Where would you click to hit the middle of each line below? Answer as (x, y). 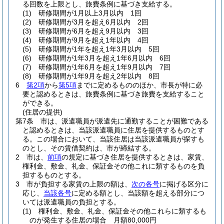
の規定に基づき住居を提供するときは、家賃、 (135, 157)
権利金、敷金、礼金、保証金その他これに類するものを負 (113, 166)
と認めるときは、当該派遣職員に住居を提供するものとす (113, 130)
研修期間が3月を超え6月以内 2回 (93, 22)
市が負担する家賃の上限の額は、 (79, 184)
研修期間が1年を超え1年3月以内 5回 (99, 49)
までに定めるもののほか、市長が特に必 (139, 85)
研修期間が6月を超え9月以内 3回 (93, 31)
